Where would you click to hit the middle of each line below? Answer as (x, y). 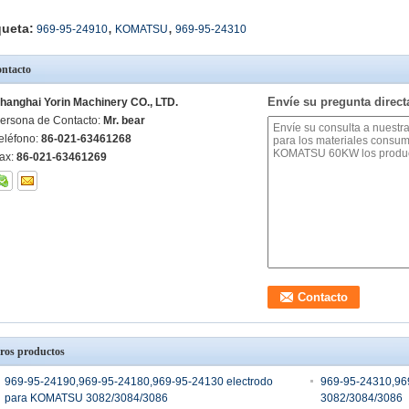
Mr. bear (124, 121)
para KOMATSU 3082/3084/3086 (86, 398)
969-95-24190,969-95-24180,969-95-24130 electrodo (139, 382)
